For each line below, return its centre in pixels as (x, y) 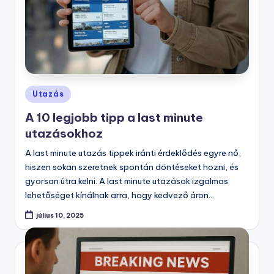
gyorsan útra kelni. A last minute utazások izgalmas (127, 181)
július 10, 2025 (60, 215)
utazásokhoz (64, 133)
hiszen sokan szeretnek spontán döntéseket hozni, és (132, 167)
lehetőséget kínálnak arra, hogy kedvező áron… (120, 195)
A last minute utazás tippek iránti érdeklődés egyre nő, (133, 153)
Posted (39, 92)
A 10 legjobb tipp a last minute (114, 117)
